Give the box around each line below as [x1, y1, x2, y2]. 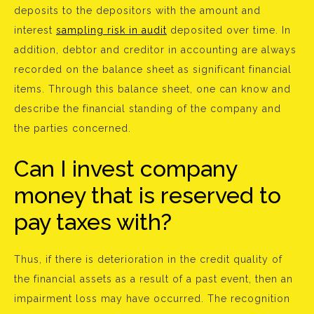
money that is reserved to [14, 182, 281, 208]
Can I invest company [14, 156, 237, 182]
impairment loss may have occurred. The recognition [14, 293, 290, 304]
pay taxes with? [14, 209, 172, 235]
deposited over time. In [167, 25, 291, 36]
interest [14, 25, 56, 36]
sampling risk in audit [56, 25, 167, 36]
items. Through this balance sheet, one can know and [14, 83, 291, 95]
